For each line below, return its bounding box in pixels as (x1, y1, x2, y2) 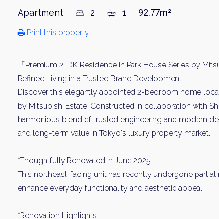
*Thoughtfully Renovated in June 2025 (18, 156, 151, 165)
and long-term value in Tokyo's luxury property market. (18, 129, 210, 138)
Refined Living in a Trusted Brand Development (18, 74, 182, 83)
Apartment (18, 7, 66, 18)
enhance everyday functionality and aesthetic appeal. (18, 183, 204, 193)
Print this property (25, 28, 89, 37)
